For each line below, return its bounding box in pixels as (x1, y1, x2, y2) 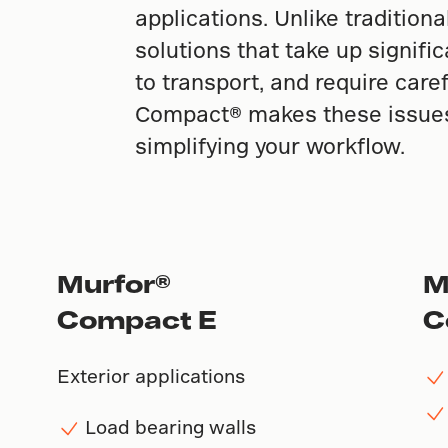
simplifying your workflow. (135, 132, 406, 158)
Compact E (56, 304, 217, 334)
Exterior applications (56, 364, 245, 386)
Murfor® (56, 268, 171, 298)
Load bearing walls (84, 415, 256, 437)
